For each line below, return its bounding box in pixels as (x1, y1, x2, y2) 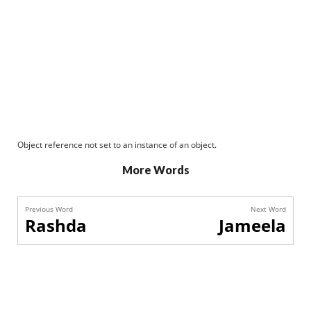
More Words (121, 163, 190, 176)
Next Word (251, 204, 286, 214)
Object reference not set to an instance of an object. (17, 139, 217, 151)
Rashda (25, 214, 87, 237)
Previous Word (25, 204, 73, 214)
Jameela (219, 214, 286, 237)
